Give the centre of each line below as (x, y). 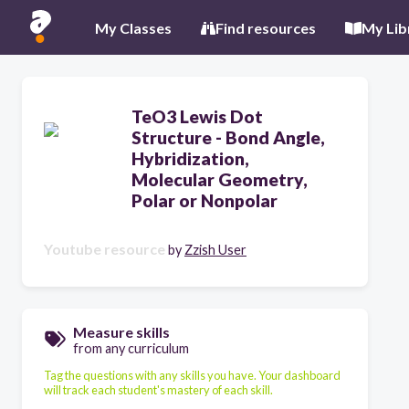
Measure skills (121, 332)
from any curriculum (131, 348)
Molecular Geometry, (220, 179)
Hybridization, (190, 158)
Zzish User (215, 250)
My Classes (133, 27)
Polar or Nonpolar (204, 200)
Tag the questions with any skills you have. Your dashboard (192, 375)
